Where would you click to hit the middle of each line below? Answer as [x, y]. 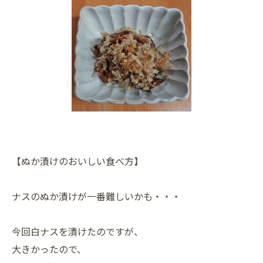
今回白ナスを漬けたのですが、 [77, 232]
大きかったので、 [49, 249]
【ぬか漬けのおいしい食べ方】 [77, 161]
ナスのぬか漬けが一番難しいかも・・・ [96, 196]
